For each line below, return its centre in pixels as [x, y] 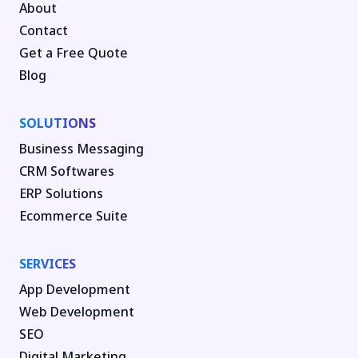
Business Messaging [82, 149]
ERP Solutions [61, 194]
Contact [44, 31]
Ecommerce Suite [74, 216]
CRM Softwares [67, 171]
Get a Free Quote [74, 53]
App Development [75, 290]
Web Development [77, 312]
